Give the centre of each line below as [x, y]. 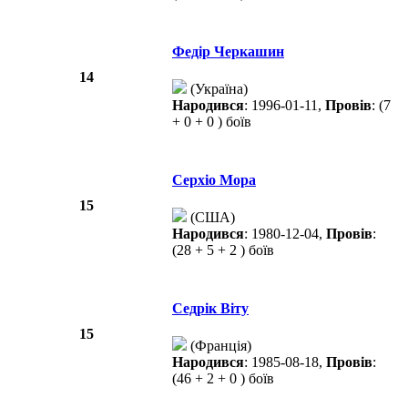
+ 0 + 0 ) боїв [212, 122]
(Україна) [217, 89]
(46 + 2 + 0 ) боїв [223, 379]
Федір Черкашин [228, 52]
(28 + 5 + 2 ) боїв [223, 250]
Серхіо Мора [214, 180]
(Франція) [219, 346]
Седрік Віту [210, 309]
